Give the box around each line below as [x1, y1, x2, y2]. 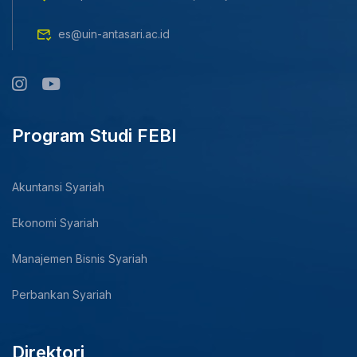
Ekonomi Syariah [12, 215, 99, 229]
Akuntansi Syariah [12, 179, 104, 194]
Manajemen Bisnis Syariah [12, 251, 147, 265]
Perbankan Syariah [12, 287, 112, 301]
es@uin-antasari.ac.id [58, 26, 170, 41]
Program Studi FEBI [12, 124, 176, 146]
